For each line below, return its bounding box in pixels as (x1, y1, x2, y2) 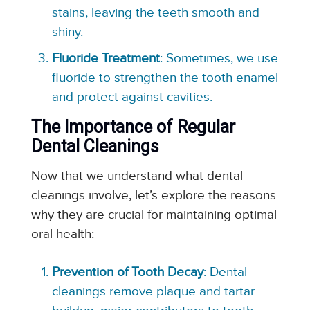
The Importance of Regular (30, 117, 235, 137)
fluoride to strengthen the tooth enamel (51, 70, 278, 86)
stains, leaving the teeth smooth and (51, 5, 259, 21)
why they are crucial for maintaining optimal (30, 207, 277, 223)
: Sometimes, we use (159, 51, 278, 66)
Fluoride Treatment (51, 51, 160, 66)
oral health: (30, 226, 94, 242)
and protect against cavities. (51, 89, 212, 105)
